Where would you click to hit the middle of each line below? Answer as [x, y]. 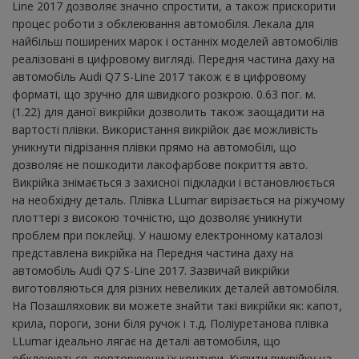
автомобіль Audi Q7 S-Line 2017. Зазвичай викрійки [151, 270]
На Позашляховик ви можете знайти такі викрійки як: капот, [177, 305]
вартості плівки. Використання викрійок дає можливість [165, 129]
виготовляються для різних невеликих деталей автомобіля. [175, 288]
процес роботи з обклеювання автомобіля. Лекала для [163, 23]
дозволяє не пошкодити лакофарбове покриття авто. [160, 164]
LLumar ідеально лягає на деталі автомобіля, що [146, 341]
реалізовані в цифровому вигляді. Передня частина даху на [173, 58]
